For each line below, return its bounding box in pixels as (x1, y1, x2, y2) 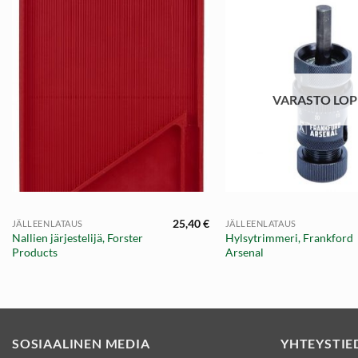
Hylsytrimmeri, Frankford (225, 231, 353, 245)
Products (11, 245, 58, 260)
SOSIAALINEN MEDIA (12, 336, 150, 352)
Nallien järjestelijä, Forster (11, 231, 143, 245)
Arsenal (225, 245, 264, 260)
